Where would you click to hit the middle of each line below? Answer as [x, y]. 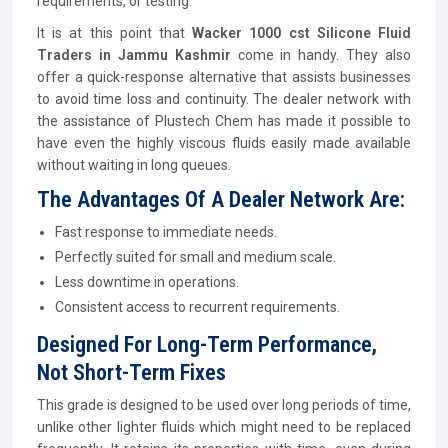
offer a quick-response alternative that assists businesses [224, 77]
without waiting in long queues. [134, 165]
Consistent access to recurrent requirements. [197, 307]
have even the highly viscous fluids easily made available [224, 143]
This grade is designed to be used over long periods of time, [224, 405]
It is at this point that [115, 33]
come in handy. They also [324, 55]
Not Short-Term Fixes [131, 372]
